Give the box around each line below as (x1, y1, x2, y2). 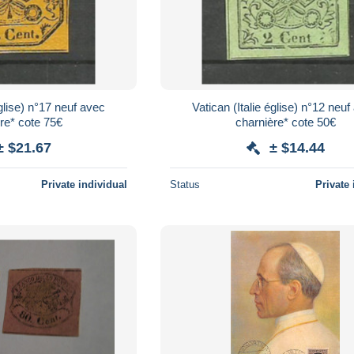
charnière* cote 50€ (235, 115, 336, 129)
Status (170, 178, 201, 190)
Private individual (41, 178, 128, 190)
